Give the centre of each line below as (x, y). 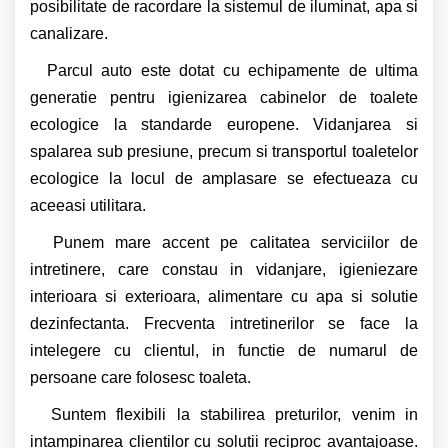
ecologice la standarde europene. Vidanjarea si (224, 125)
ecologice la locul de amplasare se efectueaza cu (224, 179)
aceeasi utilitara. (88, 206)
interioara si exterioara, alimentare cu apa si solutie (224, 297)
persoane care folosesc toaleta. (140, 378)
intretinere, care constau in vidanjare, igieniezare (224, 270)
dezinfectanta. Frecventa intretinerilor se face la (224, 324)
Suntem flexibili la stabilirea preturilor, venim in (224, 415)
